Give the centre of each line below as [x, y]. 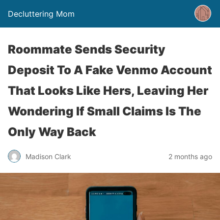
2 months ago [190, 156]
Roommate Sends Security [87, 49]
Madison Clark [48, 156]
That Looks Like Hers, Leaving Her [108, 91]
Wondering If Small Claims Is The [105, 111]
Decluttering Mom [41, 14]
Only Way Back [52, 132]
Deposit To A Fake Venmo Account [110, 70]
